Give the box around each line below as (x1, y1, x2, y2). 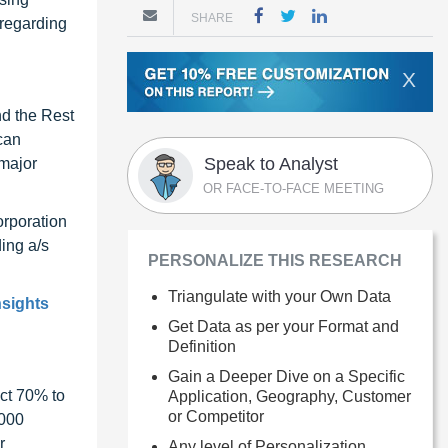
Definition (168, 337, 236, 355)
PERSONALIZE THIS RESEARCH (148, 251, 402, 269)
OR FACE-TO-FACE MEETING (203, 180, 384, 196)
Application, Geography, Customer (168, 387, 411, 405)
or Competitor (168, 407, 264, 425)
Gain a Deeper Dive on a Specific (168, 367, 405, 385)
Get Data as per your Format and (168, 317, 399, 335)
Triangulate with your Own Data (168, 287, 391, 305)
